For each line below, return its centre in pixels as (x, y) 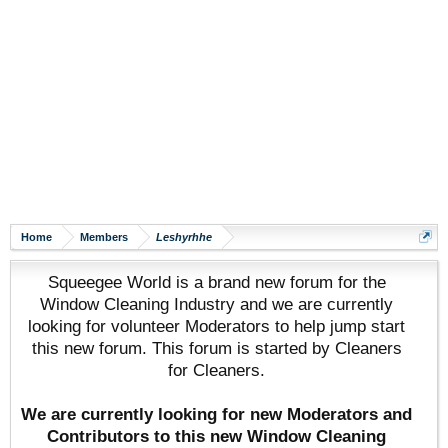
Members (104, 237)
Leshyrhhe (184, 237)
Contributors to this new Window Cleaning (216, 436)
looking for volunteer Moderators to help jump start (216, 326)
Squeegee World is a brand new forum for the (216, 282)
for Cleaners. (216, 370)
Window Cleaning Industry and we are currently (216, 304)
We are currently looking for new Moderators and (216, 414)
